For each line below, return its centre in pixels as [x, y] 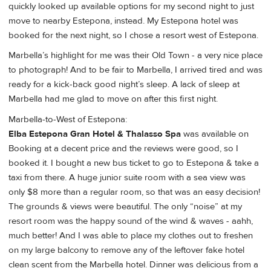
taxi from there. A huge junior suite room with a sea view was [127, 177]
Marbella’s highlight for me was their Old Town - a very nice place [135, 56]
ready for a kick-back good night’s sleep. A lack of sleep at [124, 85]
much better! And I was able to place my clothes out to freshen [131, 235]
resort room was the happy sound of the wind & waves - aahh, [131, 221]
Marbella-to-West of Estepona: [68, 119]
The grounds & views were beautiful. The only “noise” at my [125, 206]
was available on [215, 134]
